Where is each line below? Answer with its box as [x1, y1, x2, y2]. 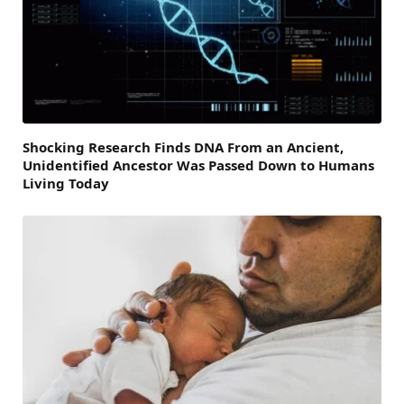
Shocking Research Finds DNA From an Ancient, [23, 137, 344, 156]
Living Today [23, 173, 109, 192]
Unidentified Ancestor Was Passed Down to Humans [23, 155, 374, 174]
